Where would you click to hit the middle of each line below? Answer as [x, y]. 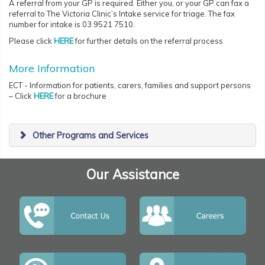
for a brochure [81, 96]
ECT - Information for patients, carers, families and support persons [130, 85]
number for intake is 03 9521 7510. [72, 25]
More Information [52, 69]
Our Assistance [132, 175]
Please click [31, 41]
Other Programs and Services [91, 136]
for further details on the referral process [149, 41]
